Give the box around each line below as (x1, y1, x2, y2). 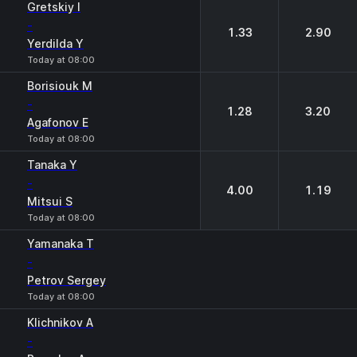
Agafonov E (27, 116, 88, 129)
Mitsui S (27, 194, 73, 208)
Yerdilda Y (27, 37, 84, 50)
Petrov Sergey (27, 273, 106, 287)
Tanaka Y (27, 158, 77, 171)
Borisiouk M (27, 79, 92, 92)
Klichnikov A (27, 316, 93, 329)
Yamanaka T (27, 237, 94, 250)
